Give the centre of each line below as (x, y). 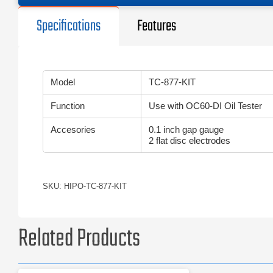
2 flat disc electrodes (190, 140)
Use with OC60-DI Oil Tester (205, 106)
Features (157, 26)
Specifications (69, 26)
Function (68, 106)
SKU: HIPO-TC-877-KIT (85, 186)
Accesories (73, 129)
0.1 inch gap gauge (186, 129)
